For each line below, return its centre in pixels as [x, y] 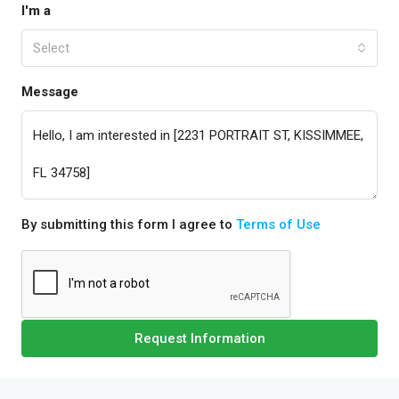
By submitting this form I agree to [129, 224]
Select [51, 48]
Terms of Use [278, 224]
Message [50, 92]
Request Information [199, 338]
